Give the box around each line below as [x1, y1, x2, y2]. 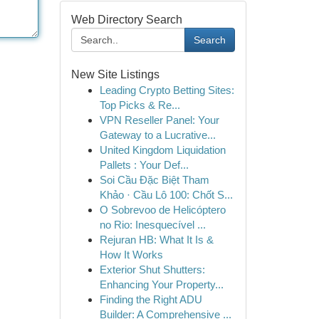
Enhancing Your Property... [99, 278, 224, 291]
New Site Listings [70, 68, 159, 80]
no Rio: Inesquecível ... [99, 219, 206, 231]
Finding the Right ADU [99, 293, 202, 305]
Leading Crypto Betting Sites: [99, 84, 234, 96]
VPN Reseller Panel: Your [99, 114, 219, 126]
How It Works [99, 249, 163, 261]
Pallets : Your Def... [99, 159, 189, 171]
